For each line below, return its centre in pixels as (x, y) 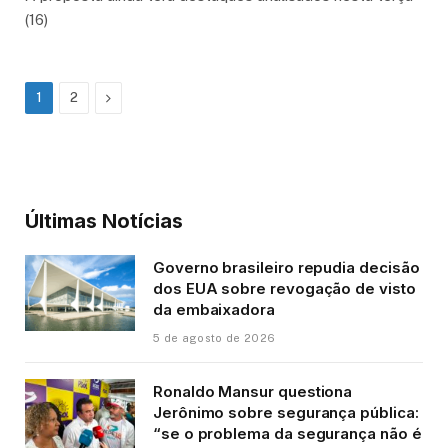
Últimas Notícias (104, 220)
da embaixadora (214, 309)
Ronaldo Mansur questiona (253, 391)
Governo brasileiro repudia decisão (286, 267)
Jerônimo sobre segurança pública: (286, 412)
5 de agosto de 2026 (214, 337)
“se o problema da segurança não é (287, 433)
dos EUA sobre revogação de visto (284, 288)
